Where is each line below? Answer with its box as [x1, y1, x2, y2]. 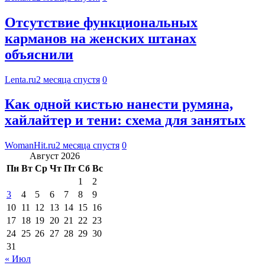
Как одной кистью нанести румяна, [5, 96, 233, 112]
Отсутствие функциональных [5, 14, 198, 30]
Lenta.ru [5, 74, 36, 85]
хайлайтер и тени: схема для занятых [5, 112, 245, 128]
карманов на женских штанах [5, 30, 196, 46]
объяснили [5, 46, 73, 62]
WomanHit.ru [5, 140, 56, 151]
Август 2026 [30, 151, 80, 161]
